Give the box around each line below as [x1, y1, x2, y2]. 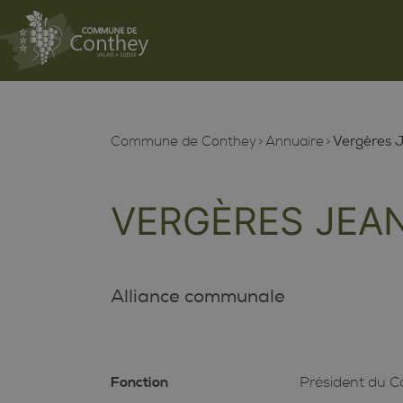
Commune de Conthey [110, 133, 256, 150]
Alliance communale [110, 285, 285, 308]
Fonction [110, 372, 168, 391]
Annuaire [264, 133, 324, 150]
